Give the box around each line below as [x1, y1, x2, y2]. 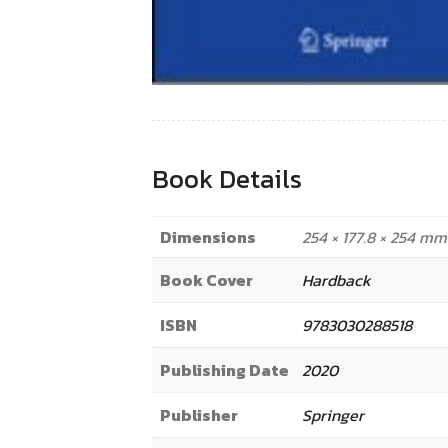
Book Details [152, 159, 302, 199]
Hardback [302, 268, 371, 293]
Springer [302, 403, 364, 428]
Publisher [160, 403, 238, 428]
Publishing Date [160, 358, 289, 383]
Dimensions [160, 225, 256, 250]
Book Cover [160, 268, 253, 293]
